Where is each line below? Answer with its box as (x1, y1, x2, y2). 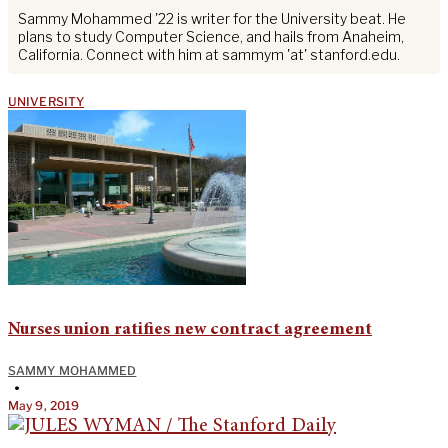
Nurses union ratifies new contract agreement (8, 321, 372, 340)
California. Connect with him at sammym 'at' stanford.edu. (18, 46, 400, 64)
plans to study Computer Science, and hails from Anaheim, (18, 28, 404, 46)
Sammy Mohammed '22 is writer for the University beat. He (18, 10, 406, 28)
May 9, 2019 (8, 398, 80, 414)
